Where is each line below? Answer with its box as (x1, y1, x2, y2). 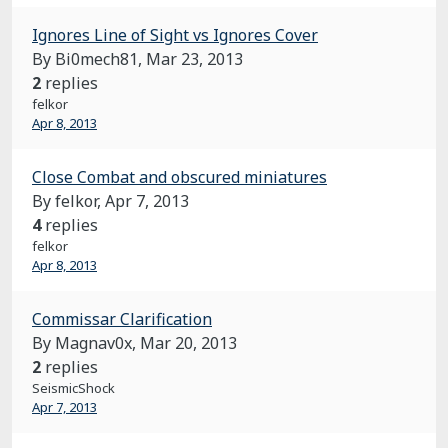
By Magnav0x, (32, 332, 140, 354)
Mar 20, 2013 (140, 332, 237, 354)
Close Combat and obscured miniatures (32, 166, 327, 188)
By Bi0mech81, (32, 48, 146, 70)
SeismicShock (32, 379, 115, 397)
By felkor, (32, 190, 105, 212)
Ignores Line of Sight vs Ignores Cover (32, 24, 318, 46)
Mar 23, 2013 (146, 48, 243, 70)
